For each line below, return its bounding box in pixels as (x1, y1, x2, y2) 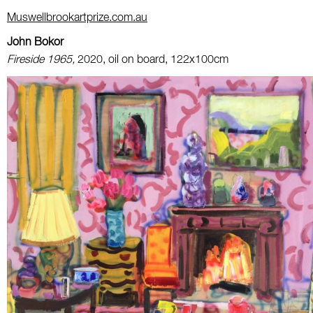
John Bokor (7, 36, 64, 48)
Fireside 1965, (7, 54, 78, 66)
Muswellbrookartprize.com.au (7, 12, 147, 24)
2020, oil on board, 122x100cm (78, 54, 228, 66)
